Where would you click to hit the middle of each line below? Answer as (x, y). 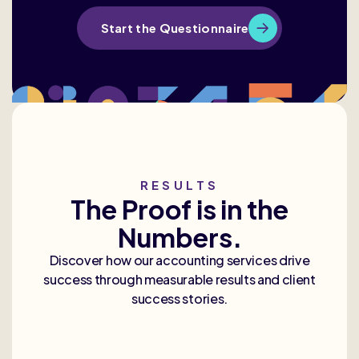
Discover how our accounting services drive (179, 260)
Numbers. (179, 236)
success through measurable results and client (179, 279)
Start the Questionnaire (175, 28)
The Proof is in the (179, 208)
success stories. (179, 298)
